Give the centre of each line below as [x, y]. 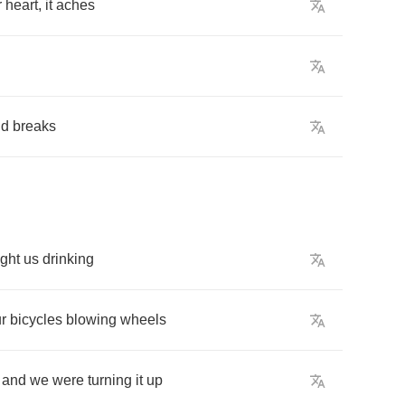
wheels [143, 320]
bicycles [36, 320]
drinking [68, 259]
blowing [91, 320]
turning [110, 380]
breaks [34, 126]
